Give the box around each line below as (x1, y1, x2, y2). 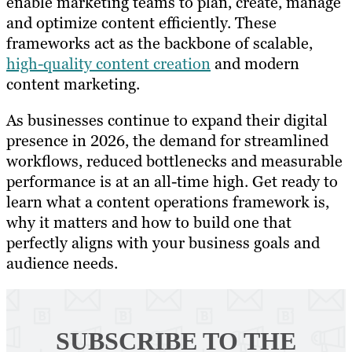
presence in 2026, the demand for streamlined (6, 130, 328, 151)
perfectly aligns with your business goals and (6, 232, 320, 253)
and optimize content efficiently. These (6, 12, 277, 33)
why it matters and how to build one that (6, 211, 291, 233)
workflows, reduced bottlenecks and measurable (6, 150, 343, 171)
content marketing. (6, 73, 144, 94)
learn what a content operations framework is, (6, 191, 329, 212)
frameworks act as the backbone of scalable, (6, 32, 313, 53)
